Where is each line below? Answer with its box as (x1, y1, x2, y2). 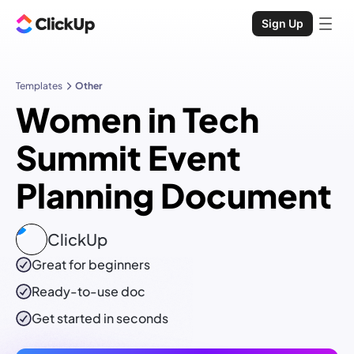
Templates (16, 80, 62, 92)
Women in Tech (16, 98, 259, 141)
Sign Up (262, 17, 303, 30)
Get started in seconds (32, 310, 168, 327)
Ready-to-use (32, 283, 121, 300)
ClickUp (47, 229, 107, 250)
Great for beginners (32, 256, 150, 273)
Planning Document (16, 174, 332, 217)
